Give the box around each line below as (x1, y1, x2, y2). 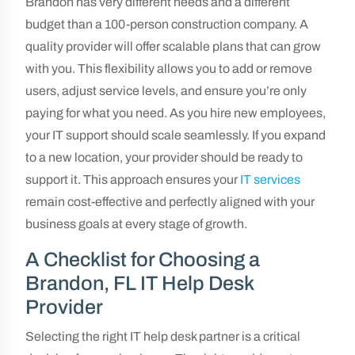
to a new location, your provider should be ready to (25, 151, 303, 164)
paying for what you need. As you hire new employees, (25, 106, 326, 120)
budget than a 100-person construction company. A (25, 17, 308, 31)
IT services (240, 173, 300, 186)
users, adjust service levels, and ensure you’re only (25, 84, 307, 97)
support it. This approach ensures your (25, 173, 240, 186)
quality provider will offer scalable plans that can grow (25, 40, 321, 53)
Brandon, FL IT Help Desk (25, 273, 254, 294)
